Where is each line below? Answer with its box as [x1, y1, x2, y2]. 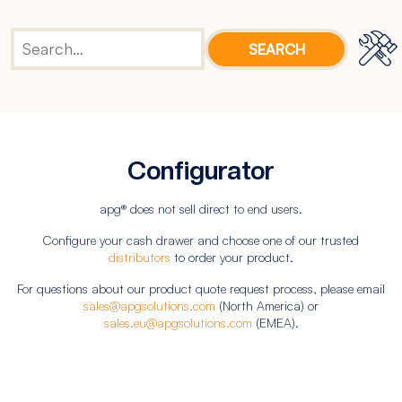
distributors [109, 249, 170, 265]
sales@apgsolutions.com [83, 298, 215, 313]
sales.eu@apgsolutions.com [103, 315, 252, 330]
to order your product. [170, 249, 293, 265]
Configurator [127, 155, 275, 186]
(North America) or [215, 298, 319, 313]
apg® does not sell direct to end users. [100, 201, 302, 216]
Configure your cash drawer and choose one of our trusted [43, 232, 359, 248]
